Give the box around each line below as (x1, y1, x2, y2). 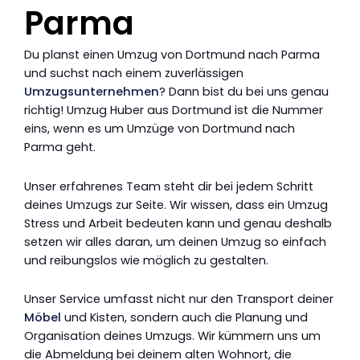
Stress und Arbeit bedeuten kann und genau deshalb (24, 215, 332, 231)
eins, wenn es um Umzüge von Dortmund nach (24, 121, 295, 137)
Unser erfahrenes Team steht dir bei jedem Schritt (24, 178, 313, 194)
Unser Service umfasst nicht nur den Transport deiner (24, 291, 333, 308)
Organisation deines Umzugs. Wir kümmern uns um (24, 328, 321, 345)
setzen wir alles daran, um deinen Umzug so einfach (24, 233, 326, 250)
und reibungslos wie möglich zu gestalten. (24, 252, 268, 268)
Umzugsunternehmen (24, 84, 159, 100)
